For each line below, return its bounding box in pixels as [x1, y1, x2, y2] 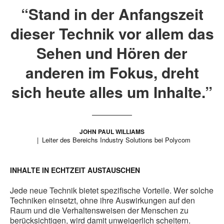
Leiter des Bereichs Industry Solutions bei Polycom [41, 135, 190, 145]
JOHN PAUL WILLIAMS [79, 127, 144, 136]
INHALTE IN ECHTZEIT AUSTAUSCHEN [10, 165, 140, 175]
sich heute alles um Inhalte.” [11, 81, 212, 103]
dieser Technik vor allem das [10, 22, 214, 44]
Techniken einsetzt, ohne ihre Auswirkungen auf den [10, 194, 195, 206]
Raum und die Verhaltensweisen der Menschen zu [10, 204, 188, 216]
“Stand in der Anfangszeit [20, 3, 203, 25]
